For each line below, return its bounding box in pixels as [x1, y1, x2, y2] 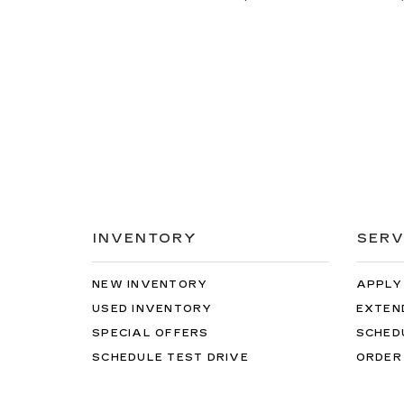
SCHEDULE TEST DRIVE [92, 352, 249, 363]
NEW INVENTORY [92, 279, 208, 290]
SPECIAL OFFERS [92, 327, 209, 339]
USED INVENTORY [92, 303, 213, 315]
